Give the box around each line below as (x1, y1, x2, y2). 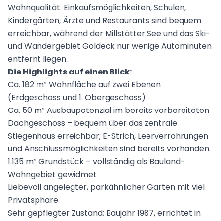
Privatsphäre (8, 194, 58, 206)
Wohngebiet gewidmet (8, 169, 97, 181)
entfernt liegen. (8, 53, 68, 65)
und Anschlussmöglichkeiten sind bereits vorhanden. (8, 143, 211, 155)
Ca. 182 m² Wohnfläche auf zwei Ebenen (8, 79, 161, 91)
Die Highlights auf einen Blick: (8, 66, 132, 78)
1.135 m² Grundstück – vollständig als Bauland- (8, 156, 185, 168)
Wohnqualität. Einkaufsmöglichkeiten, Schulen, (8, 2, 186, 14)
